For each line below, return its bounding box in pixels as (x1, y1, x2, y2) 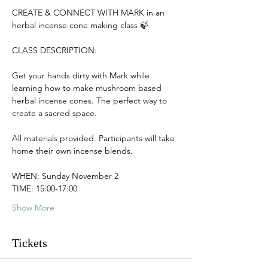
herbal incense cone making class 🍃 (12, 20, 148, 31)
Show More (12, 202, 54, 213)
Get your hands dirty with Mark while (12, 70, 152, 81)
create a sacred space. (12, 108, 97, 118)
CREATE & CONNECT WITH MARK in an (12, 7, 167, 18)
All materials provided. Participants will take (12, 133, 177, 144)
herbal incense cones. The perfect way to (12, 95, 169, 106)
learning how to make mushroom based (12, 83, 164, 93)
